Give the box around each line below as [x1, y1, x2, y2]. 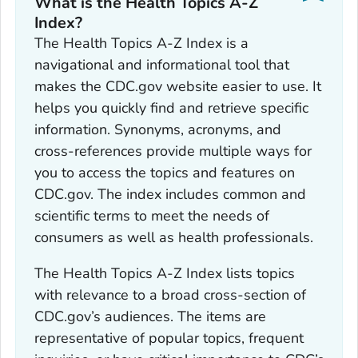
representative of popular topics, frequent [34, 328, 304, 348]
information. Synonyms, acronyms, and [34, 120, 281, 140]
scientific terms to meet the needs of [34, 206, 269, 226]
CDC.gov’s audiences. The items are [34, 307, 266, 327]
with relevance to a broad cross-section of [34, 285, 306, 305]
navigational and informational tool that [34, 55, 289, 75]
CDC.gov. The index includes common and [34, 185, 306, 205]
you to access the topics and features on [34, 163, 295, 183]
